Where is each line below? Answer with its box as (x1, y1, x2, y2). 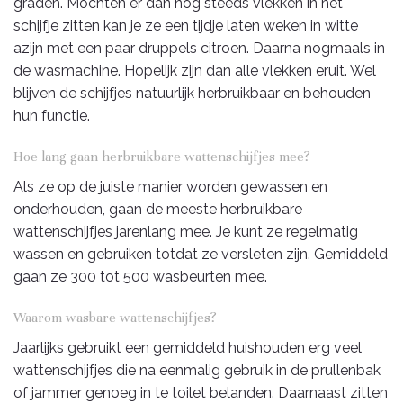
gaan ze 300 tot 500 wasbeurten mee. (13, 267, 267, 285)
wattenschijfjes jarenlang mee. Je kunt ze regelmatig (13, 222, 358, 240)
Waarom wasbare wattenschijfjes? (13, 309, 217, 326)
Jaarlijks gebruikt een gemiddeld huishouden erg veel (13, 338, 362, 356)
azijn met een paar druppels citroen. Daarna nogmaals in (13, 39, 385, 57)
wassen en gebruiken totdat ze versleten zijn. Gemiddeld (13, 245, 388, 263)
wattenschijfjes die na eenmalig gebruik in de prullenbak (13, 361, 381, 379)
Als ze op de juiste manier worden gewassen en (13, 177, 327, 195)
